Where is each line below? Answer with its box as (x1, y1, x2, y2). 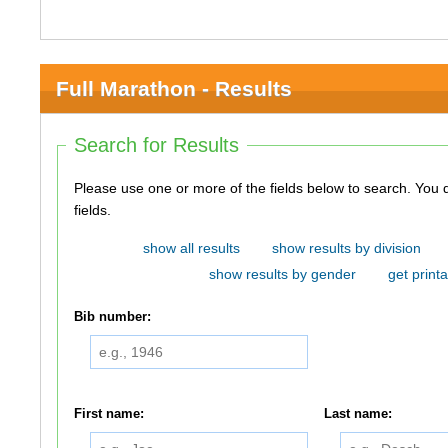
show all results (142, 240, 240, 256)
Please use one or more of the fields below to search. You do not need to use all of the (74, 180, 416, 196)
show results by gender (208, 266, 356, 282)
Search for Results (74, 134, 240, 156)
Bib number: (74, 310, 152, 325)
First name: (74, 406, 145, 421)
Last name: (324, 406, 393, 421)
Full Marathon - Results (56, 77, 293, 100)
